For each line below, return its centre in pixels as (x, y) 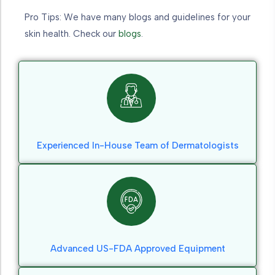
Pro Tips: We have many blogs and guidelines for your (137, 17)
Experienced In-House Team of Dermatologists (137, 145)
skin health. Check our (72, 33)
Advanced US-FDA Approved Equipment (137, 248)
